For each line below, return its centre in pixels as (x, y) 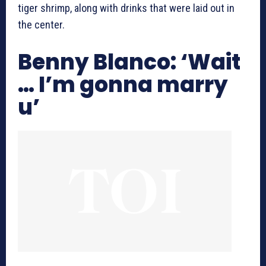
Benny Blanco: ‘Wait (129, 62)
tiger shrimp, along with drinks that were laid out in (126, 8)
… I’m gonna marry (123, 85)
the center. (41, 25)
